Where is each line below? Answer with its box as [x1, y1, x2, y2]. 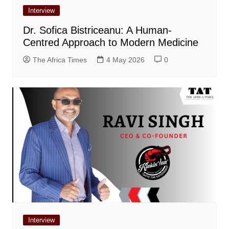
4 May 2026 [106, 56, 145, 64]
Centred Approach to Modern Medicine [22, 37, 198, 49]
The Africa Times [32, 56, 87, 64]
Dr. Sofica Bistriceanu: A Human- [22, 25, 172, 36]
